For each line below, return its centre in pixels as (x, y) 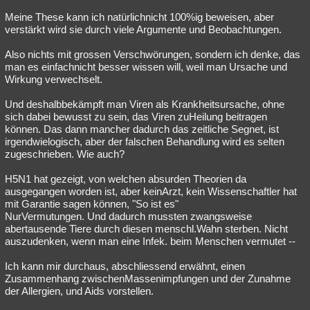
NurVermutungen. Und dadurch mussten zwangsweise (128, 216)
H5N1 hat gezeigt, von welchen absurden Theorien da (126, 179)
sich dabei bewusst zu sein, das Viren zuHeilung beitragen (136, 117)
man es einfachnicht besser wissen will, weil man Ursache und (146, 67)
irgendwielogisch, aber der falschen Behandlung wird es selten (145, 142)
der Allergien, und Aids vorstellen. (79, 291)
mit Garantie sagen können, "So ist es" (92, 204)
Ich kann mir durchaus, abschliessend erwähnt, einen (125, 266)
